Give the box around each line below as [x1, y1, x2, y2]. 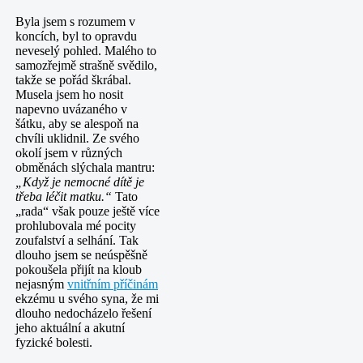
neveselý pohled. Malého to [15, 43, 156, 58]
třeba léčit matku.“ [15, 189, 112, 203]
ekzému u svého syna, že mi [15, 291, 159, 305]
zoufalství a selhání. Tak [15, 233, 139, 247]
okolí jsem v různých [15, 145, 122, 160]
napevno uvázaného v [15, 101, 127, 116]
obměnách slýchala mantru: [15, 160, 155, 174]
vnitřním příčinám [67, 276, 158, 291]
